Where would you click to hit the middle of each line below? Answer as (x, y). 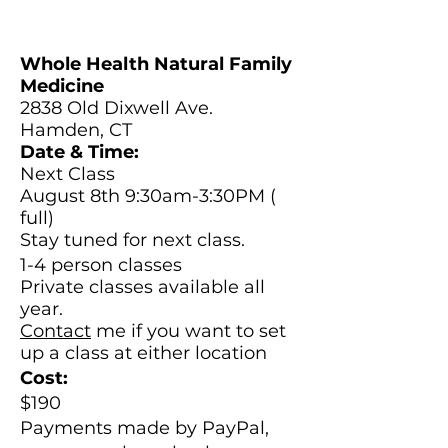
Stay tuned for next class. (132, 240)
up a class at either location (143, 353)
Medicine (62, 86)
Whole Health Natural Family (156, 64)
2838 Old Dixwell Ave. (116, 108)
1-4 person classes (101, 265)
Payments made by (111, 428)
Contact (55, 331)
